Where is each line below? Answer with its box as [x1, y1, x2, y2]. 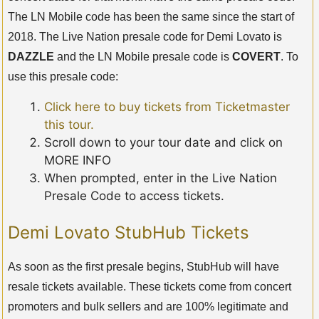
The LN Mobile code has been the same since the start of [8, 10, 294, 23]
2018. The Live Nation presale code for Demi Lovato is [8, 30, 282, 43]
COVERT [232, 50, 281, 63]
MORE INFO [44, 152, 111, 167]
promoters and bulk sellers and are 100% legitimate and [8, 300, 288, 313]
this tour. [44, 117, 94, 132]
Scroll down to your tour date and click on [44, 135, 283, 150]
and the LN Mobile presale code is [54, 50, 232, 63]
